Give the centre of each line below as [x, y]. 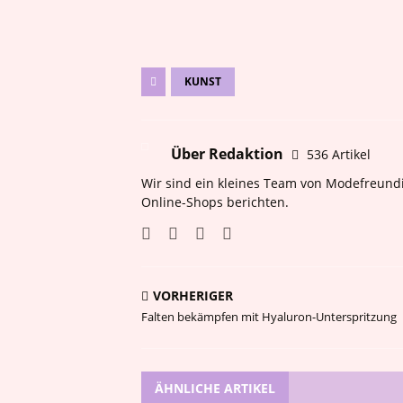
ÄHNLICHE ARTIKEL [215, 388]
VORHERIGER [193, 296]
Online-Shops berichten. [215, 202]
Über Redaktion [229, 154]
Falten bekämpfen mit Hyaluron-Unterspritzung [269, 317]
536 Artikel [339, 154]
